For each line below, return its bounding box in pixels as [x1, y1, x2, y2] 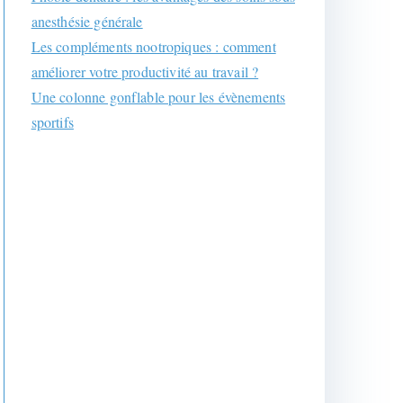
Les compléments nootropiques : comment [31, 37, 276, 56]
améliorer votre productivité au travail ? [31, 62, 259, 81]
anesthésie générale [31, 12, 143, 31]
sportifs [31, 112, 74, 131]
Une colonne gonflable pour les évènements [31, 87, 286, 106]
